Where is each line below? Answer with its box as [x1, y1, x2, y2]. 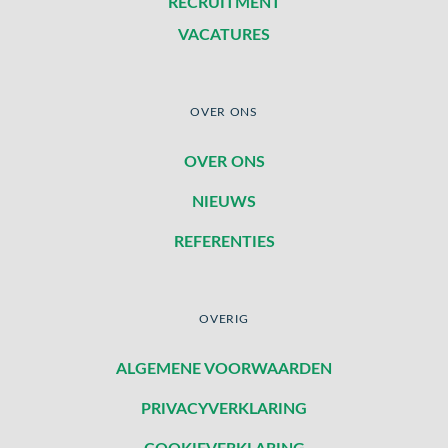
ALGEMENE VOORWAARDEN [116, 361, 332, 378]
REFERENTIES [173, 234, 275, 251]
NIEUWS [192, 194, 256, 211]
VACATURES [178, 26, 270, 43]
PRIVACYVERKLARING [141, 401, 307, 418]
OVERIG [199, 313, 249, 326]
